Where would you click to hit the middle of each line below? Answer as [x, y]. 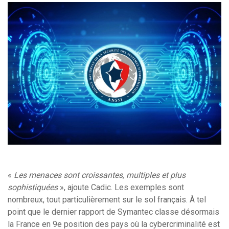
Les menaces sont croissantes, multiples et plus [100, 175]
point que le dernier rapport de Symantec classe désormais [113, 212]
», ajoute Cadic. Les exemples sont [121, 188]
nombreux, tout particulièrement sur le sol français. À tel [107, 200]
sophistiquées [33, 188]
